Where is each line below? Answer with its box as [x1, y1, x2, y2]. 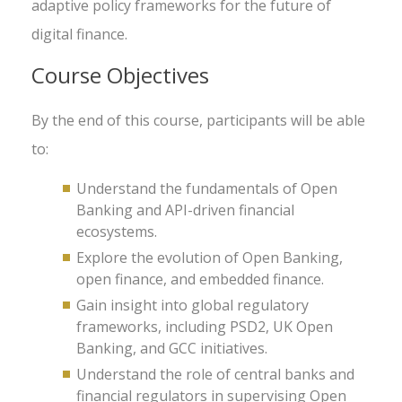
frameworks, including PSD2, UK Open [76, 317, 333, 336]
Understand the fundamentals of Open [76, 179, 337, 198]
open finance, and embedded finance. [76, 269, 324, 289]
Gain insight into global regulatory [76, 295, 309, 315]
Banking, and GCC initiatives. [76, 338, 267, 358]
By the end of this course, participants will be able [31, 110, 365, 130]
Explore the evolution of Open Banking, [76, 248, 343, 267]
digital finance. [31, 24, 127, 44]
